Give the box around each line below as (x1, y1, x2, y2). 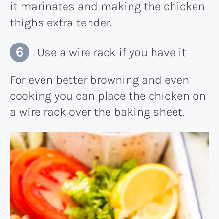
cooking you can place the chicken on (10, 88, 206, 103)
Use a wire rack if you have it (37, 45, 186, 59)
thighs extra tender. (10, 15, 112, 29)
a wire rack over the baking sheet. (10, 105, 184, 119)
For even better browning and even (10, 72, 189, 87)
